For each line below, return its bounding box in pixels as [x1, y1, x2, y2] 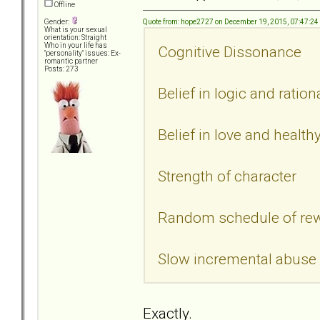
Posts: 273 [44, 65, 79, 74]
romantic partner [44, 57, 98, 66]
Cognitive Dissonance [158, 42, 301, 61]
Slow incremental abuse [158, 249, 316, 268]
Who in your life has [44, 41, 107, 50]
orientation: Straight [44, 34, 106, 42]
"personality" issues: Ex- [44, 49, 121, 58]
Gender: [44, 18, 71, 26]
